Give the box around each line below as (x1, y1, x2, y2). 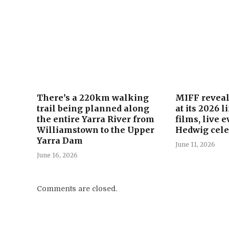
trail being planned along (37, 103, 149, 113)
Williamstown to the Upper (37, 124, 154, 135)
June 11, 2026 (175, 140, 216, 148)
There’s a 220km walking (37, 92, 149, 103)
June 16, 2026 (37, 151, 78, 159)
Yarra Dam (37, 135, 83, 146)
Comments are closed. (37, 184, 117, 193)
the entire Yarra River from (37, 113, 154, 124)
